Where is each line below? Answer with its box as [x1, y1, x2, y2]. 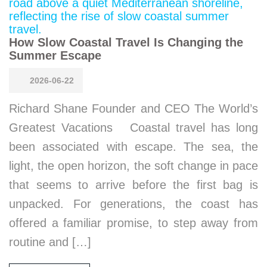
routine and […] [9, 235, 91, 249]
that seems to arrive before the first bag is [9, 178, 258, 191]
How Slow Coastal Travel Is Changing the [9, 35, 243, 49]
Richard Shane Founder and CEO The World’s [9, 101, 258, 115]
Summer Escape [9, 48, 101, 62]
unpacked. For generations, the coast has [9, 197, 258, 210]
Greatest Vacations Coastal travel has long [9, 120, 258, 134]
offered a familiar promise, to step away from [9, 216, 258, 229]
